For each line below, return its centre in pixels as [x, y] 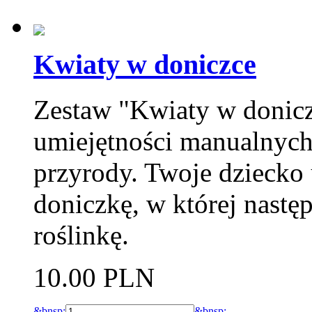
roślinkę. [81, 235]
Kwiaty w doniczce [145, 65]
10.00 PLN [94, 278]
